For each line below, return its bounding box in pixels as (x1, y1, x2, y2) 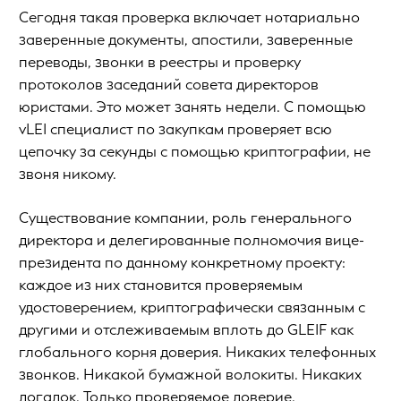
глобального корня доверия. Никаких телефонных (19, 342, 376, 362)
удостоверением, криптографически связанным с (19, 297, 365, 317)
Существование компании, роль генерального (19, 208, 352, 227)
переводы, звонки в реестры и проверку (19, 52, 301, 72)
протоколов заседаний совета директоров (19, 74, 319, 94)
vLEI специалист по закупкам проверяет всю (19, 119, 332, 139)
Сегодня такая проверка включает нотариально (19, 7, 360, 27)
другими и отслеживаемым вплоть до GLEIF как (19, 320, 354, 339)
